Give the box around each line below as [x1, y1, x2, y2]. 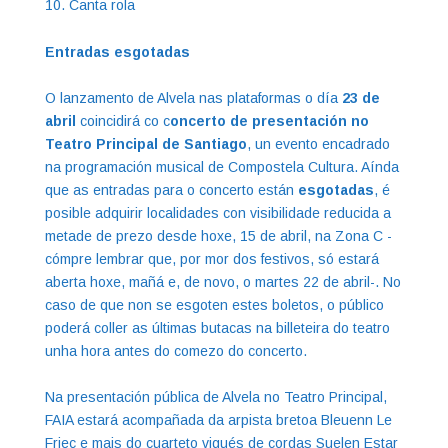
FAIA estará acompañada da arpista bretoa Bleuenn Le [44, 411, 392, 428]
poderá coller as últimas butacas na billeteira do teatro [44, 319, 390, 336]
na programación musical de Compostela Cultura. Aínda [44, 158, 399, 175]
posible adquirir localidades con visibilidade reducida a [44, 204, 391, 221]
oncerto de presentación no [169, 112, 369, 129]
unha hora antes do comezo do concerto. [44, 342, 311, 359]
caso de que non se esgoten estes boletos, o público [44, 296, 384, 313]
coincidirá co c [75, 112, 170, 129]
